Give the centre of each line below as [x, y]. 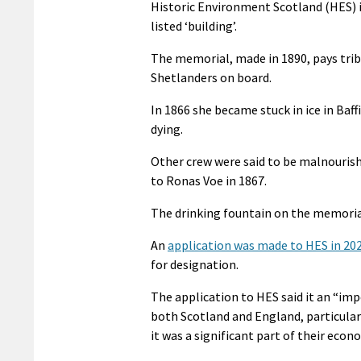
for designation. [195, 264]
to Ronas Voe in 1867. [209, 180]
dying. [167, 129]
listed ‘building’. [194, 25]
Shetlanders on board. [211, 77]
